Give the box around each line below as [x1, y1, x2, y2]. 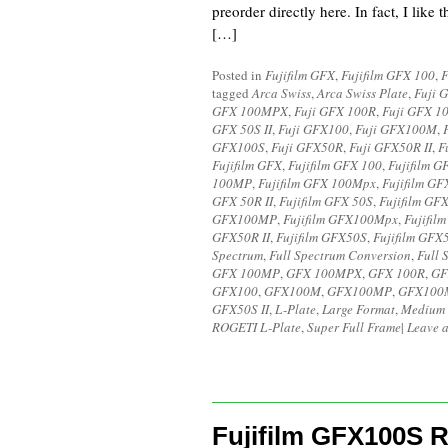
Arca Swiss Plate [317, 84, 408, 102]
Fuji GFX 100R [294, 102, 376, 120]
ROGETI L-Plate [212, 318, 301, 336]
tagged [212, 84, 252, 102]
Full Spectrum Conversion [269, 246, 411, 264]
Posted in [212, 66, 265, 84]
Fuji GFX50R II [349, 138, 432, 156]
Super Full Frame [307, 318, 401, 336]
